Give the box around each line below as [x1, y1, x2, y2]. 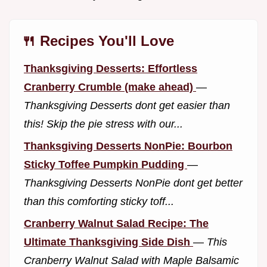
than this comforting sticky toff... [24, 195, 174, 207]
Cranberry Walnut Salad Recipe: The [24, 217, 209, 229]
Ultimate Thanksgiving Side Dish [24, 235, 193, 248]
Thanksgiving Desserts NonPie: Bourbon [24, 139, 232, 152]
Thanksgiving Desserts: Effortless [24, 63, 197, 75]
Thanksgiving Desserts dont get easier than [24, 100, 230, 112]
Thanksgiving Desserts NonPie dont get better [24, 176, 243, 189]
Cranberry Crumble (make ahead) [24, 81, 196, 94]
